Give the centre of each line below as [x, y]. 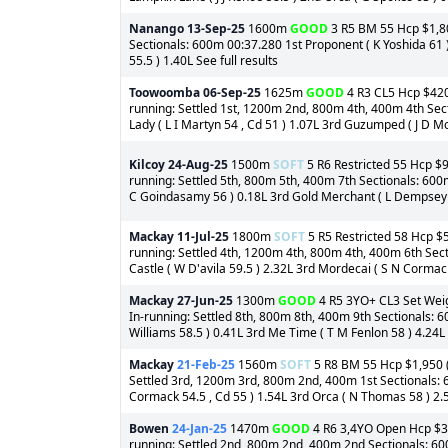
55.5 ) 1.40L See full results [203, 60]
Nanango [156, 28]
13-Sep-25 [216, 28]
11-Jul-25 [203, 236]
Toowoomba [164, 92]
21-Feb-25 [206, 364]
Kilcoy [147, 164]
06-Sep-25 [232, 92]
